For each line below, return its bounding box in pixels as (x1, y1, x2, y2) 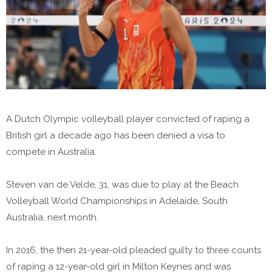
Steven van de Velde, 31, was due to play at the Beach (6, 178, 239, 190)
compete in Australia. (6, 146, 97, 157)
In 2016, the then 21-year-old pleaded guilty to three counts (6, 244, 261, 256)
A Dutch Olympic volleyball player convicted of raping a (6, 113, 250, 124)
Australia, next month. (6, 211, 98, 223)
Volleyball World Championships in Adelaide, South (6, 195, 228, 206)
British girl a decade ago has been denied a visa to (6, 129, 225, 141)
